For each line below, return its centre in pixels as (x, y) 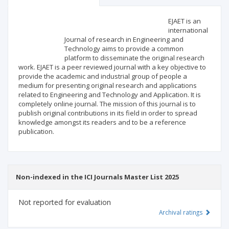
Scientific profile (49, 19)
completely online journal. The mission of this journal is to (107, 104)
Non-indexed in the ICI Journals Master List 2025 (97, 177)
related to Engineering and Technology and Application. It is (110, 95)
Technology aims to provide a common (124, 49)
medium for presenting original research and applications (108, 86)
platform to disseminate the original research (134, 58)
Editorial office (129, 19)
